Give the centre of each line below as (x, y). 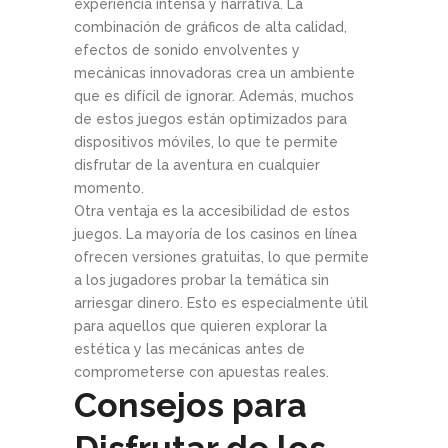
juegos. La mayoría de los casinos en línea (215, 234)
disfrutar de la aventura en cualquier (197, 165)
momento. (109, 188)
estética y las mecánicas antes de (189, 349)
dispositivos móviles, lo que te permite (206, 142)
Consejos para (190, 405)
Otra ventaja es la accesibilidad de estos (212, 211)
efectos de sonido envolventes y (187, 50)
